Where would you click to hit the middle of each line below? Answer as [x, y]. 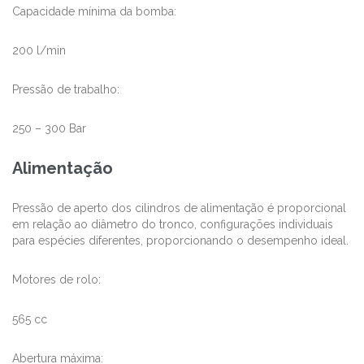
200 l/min [39, 50]
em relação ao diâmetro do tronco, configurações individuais [173, 225]
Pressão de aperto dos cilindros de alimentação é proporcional [179, 208]
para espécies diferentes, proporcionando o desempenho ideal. [180, 241]
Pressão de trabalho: [66, 89]
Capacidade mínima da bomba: [94, 11]
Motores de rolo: [56, 280]
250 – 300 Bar [49, 128]
